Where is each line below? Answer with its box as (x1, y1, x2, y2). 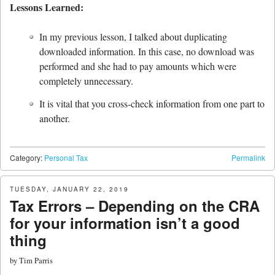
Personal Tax (44, 152, 88, 163)
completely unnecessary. (39, 74, 133, 88)
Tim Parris (19, 255, 53, 266)
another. (39, 112, 70, 125)
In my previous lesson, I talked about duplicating (39, 30, 227, 44)
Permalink (231, 152, 265, 163)
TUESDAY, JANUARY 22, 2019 (10, 185, 129, 194)
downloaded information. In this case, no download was (39, 45, 254, 58)
